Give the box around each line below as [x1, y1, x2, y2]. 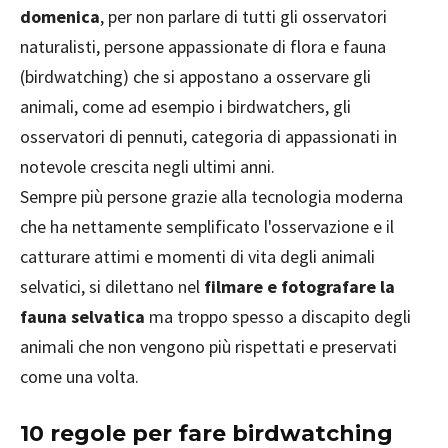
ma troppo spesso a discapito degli [145, 305, 411, 328]
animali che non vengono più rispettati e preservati [20, 335, 397, 358]
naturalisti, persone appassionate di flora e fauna [20, 35, 386, 58]
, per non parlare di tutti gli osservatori [100, 5, 387, 28]
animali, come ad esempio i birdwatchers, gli [20, 95, 351, 118]
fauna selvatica [20, 305, 145, 328]
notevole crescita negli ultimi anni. [20, 155, 275, 178]
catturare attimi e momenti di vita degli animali [20, 245, 375, 268]
